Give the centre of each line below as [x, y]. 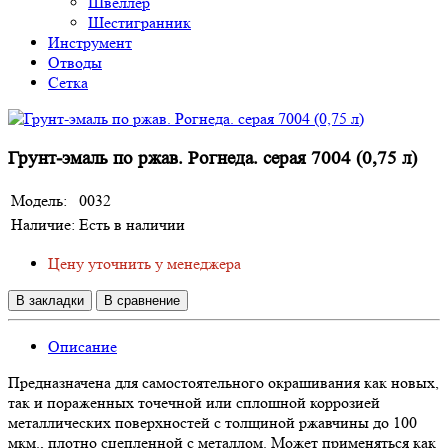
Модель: [39, 201]
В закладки [50, 301]
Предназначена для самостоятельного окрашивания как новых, [223, 383]
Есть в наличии [132, 225]
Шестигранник [139, 22]
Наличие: [43, 225]
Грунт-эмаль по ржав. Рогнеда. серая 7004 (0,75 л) [212, 158]
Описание [82, 347]
